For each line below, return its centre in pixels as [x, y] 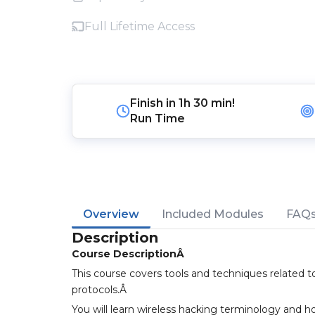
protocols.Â [101, 290]
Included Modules [213, 214]
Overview [111, 214]
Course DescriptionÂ [129, 254]
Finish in [155, 103]
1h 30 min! [207, 103]
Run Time [158, 118]
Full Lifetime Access [140, 26]
